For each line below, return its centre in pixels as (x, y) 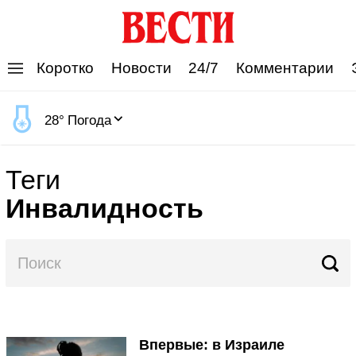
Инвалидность (104, 209)
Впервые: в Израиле (211, 344)
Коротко (65, 68)
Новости (141, 68)
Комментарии (284, 68)
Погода (89, 121)
